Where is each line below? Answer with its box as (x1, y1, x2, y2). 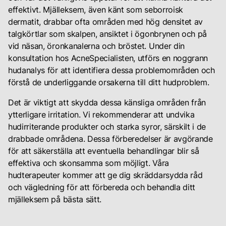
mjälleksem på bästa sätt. (8, 194, 101, 205)
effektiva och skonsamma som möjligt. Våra (8, 158, 169, 168)
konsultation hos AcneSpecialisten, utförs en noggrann (8, 53, 208, 64)
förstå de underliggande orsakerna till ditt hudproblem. (8, 77, 209, 88)
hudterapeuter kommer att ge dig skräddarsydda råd (8, 170, 203, 181)
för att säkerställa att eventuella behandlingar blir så (8, 146, 199, 156)
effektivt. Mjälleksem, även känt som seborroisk (8, 5, 183, 15)
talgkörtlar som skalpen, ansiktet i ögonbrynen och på (8, 29, 207, 39)
